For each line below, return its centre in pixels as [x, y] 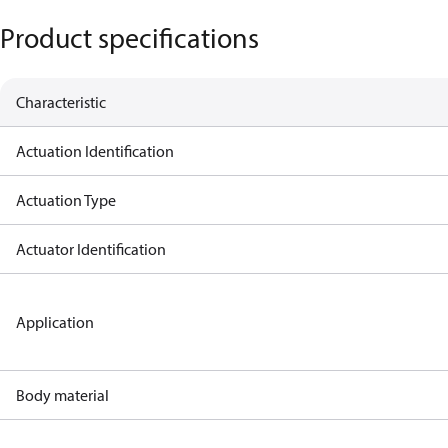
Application [55, 322]
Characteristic [61, 102]
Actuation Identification [95, 151]
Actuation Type [66, 200]
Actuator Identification [91, 249]
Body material [62, 395]
